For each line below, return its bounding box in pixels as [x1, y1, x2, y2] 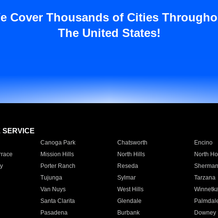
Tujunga [40, 174, 62, 181]
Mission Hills [40, 151, 74, 158]
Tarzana [194, 174, 216, 181]
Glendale [117, 198, 142, 204]
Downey [194, 209, 216, 216]
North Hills [117, 151, 145, 158]
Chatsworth [117, 139, 147, 146]
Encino [194, 139, 213, 146]
